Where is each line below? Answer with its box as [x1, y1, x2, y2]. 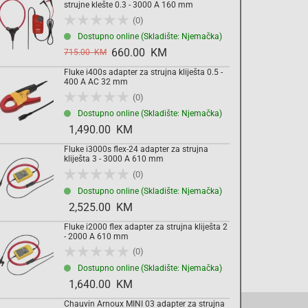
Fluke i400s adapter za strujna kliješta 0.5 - [64, 67, 223, 78]
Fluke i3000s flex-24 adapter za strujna [64, 144, 208, 155]
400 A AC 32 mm [64, 77, 128, 87]
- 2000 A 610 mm [64, 231, 129, 241]
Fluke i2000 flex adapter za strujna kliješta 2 [64, 221, 228, 232]
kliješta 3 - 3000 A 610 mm [64, 154, 164, 164]
